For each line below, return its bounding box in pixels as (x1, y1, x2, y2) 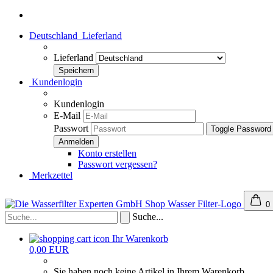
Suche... (132, 211, 163, 222)
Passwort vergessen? (78, 159, 157, 169)
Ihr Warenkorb (112, 233, 168, 244)
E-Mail (54, 110, 80, 121)
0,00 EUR (29, 244, 69, 255)
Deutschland (29, 30, 80, 41)
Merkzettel (29, 170, 73, 180)
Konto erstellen (78, 148, 136, 158)
